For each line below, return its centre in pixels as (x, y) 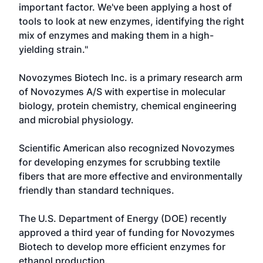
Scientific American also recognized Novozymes (127, 148)
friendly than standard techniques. (97, 190)
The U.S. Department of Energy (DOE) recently (123, 218)
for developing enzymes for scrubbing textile (119, 162)
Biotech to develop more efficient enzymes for (122, 247)
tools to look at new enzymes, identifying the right (131, 21)
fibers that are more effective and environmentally (131, 176)
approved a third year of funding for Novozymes (127, 232)
